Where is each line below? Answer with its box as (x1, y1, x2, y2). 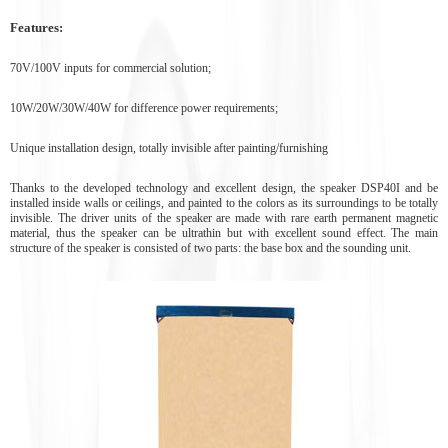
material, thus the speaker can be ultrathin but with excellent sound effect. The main (9, 225, 439, 240)
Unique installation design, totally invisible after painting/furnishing (9, 140, 328, 155)
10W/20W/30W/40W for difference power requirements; (9, 100, 278, 115)
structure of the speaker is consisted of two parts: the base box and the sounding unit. (9, 240, 411, 255)
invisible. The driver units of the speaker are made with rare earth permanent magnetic (9, 210, 439, 225)
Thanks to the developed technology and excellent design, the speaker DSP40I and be (9, 180, 439, 195)
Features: (9, 19, 63, 35)
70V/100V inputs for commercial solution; (9, 60, 211, 75)
